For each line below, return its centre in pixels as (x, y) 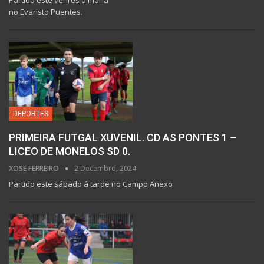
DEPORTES (31, 114)
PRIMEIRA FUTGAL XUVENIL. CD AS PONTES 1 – (123, 138)
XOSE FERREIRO (35, 169)
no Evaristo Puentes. (46, 11)
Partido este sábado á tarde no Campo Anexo (91, 184)
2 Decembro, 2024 (105, 169)
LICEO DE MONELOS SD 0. (70, 151)
